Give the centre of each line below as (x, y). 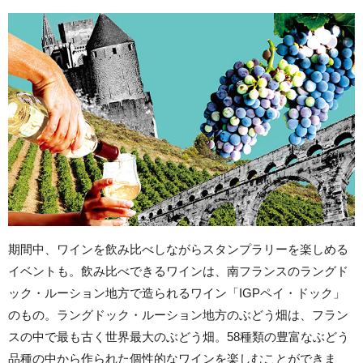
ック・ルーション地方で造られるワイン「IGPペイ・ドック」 (177, 293)
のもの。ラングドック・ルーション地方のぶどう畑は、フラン (178, 315)
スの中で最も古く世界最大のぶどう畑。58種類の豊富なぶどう (179, 337)
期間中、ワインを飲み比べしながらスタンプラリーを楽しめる (178, 250)
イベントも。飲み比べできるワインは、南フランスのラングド (178, 271)
